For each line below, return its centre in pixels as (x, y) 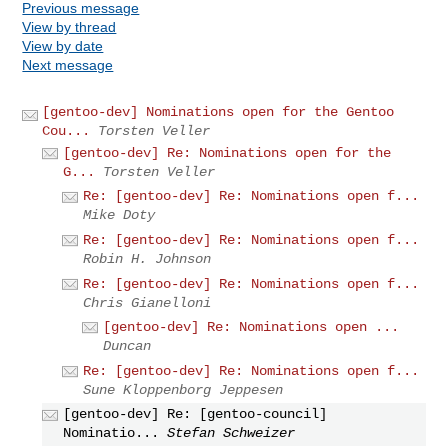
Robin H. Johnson (147, 258)
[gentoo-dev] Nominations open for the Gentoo (218, 111)
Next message (68, 64)
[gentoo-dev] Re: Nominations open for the (227, 152)
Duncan (127, 346)
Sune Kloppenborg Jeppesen (183, 389)
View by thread (69, 26)
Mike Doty (119, 215)
